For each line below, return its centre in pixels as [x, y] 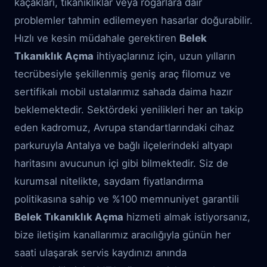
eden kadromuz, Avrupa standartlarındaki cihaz [124, 128]
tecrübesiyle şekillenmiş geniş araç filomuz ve [122, 74]
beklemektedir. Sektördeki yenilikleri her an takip [129, 110]
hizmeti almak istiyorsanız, [187, 217]
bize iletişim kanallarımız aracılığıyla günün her [122, 235]
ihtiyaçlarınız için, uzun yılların [164, 56]
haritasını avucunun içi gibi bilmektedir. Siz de [121, 163]
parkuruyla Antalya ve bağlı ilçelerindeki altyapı [123, 145]
